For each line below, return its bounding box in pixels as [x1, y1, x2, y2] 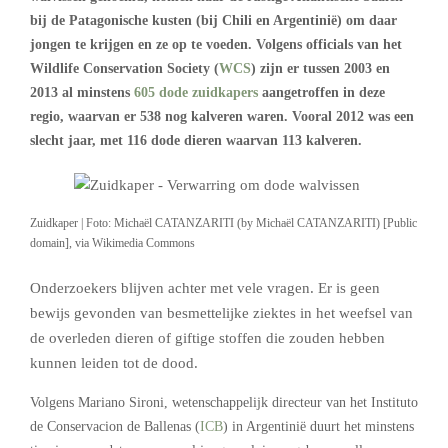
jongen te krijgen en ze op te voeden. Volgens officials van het [30, 37, 402, 52]
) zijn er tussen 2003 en [251, 61, 390, 76]
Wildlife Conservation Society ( [30, 61, 219, 76]
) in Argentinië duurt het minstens [223, 418, 414, 434]
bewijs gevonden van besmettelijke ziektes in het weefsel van [30, 304, 413, 321]
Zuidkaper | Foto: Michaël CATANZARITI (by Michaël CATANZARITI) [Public [30, 216, 417, 230]
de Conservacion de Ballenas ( [30, 418, 200, 434]
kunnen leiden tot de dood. [30, 354, 198, 371]
